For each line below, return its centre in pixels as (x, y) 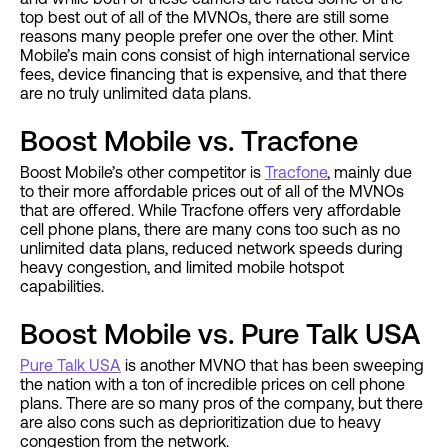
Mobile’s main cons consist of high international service (215, 55)
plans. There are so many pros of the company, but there (221, 403)
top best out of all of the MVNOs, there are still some (204, 17)
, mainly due (369, 172)
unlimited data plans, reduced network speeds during (211, 248)
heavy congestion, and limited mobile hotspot (182, 267)
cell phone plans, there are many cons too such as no (210, 229)
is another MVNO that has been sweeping (272, 365)
